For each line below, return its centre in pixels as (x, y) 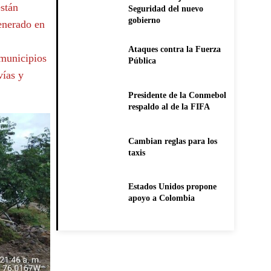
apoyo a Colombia (161, 198)
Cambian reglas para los (172, 141)
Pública (142, 60)
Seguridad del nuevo (165, 8)
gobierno (144, 20)
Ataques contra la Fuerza (174, 49)
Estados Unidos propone (172, 187)
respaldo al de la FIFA (169, 106)
